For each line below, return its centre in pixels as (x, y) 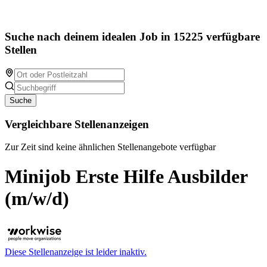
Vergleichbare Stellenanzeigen (77, 124)
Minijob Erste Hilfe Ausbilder (126, 176)
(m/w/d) (37, 198)
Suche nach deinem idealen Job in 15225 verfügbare (132, 37)
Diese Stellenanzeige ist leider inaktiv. (76, 252)
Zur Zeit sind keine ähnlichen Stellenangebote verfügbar (110, 147)
